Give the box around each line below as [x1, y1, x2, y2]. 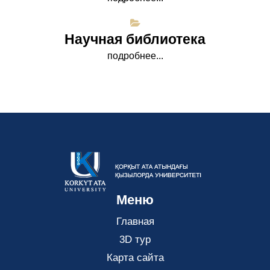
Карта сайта [106, 251, 164, 263]
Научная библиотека [64, 31, 206, 47]
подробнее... [107, 50, 163, 61]
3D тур [119, 233, 151, 245]
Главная [116, 215, 154, 227]
